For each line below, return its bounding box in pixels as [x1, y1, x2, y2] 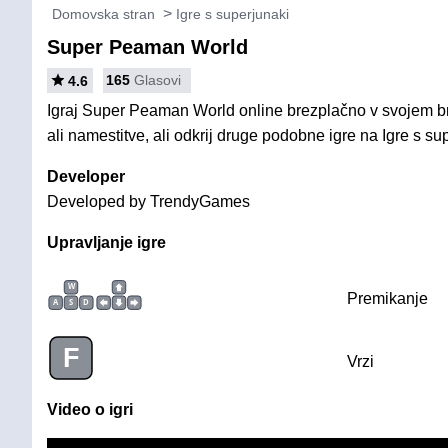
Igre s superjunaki [176, 6, 289, 22]
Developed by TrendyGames [47, 193, 250, 210]
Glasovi [134, 72, 181, 88]
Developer [47, 168, 125, 185]
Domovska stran [52, 6, 155, 22]
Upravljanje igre [47, 234, 166, 251]
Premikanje [347, 290, 428, 307]
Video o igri [47, 401, 133, 418]
